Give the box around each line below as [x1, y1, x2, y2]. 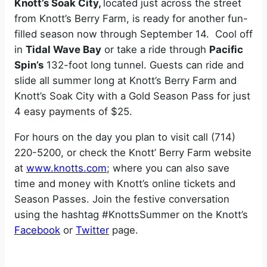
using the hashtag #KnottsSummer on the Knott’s [14, 208, 248, 221]
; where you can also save [107, 162, 229, 174]
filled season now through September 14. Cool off [14, 28, 253, 41]
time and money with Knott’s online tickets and [14, 177, 235, 190]
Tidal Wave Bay [26, 44, 101, 56]
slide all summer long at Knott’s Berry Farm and [14, 74, 237, 87]
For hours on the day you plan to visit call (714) [14, 131, 235, 143]
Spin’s [14, 59, 44, 72]
